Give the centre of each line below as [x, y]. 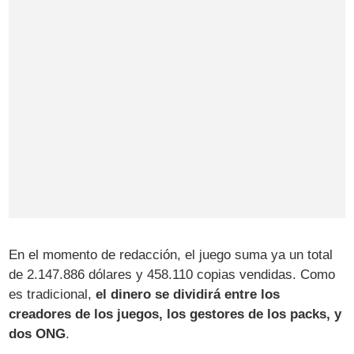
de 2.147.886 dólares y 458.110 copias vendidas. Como [172, 274]
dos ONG [38, 333]
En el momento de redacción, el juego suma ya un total [171, 254]
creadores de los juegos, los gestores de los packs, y [175, 314]
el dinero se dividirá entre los [188, 294]
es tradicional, [53, 294]
